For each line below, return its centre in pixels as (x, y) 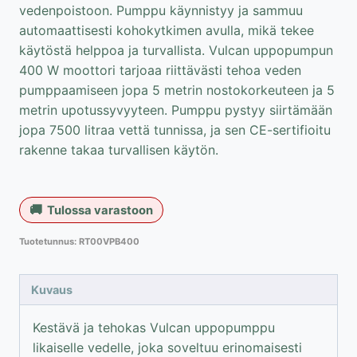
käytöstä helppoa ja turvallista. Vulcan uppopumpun (176, 50)
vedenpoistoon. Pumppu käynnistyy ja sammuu (161, 10)
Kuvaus (52, 290)
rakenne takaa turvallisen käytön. (119, 149)
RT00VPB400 (109, 242)
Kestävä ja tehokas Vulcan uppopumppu (154, 328)
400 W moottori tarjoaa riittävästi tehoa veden (160, 70)
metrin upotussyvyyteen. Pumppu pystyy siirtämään (176, 110)
